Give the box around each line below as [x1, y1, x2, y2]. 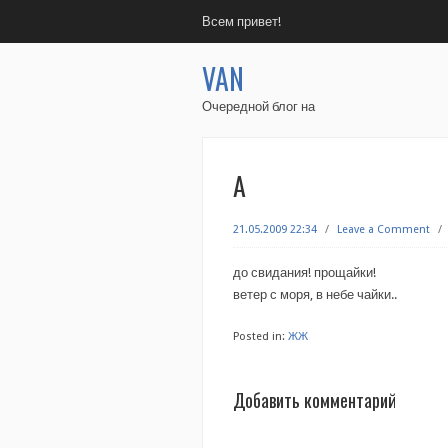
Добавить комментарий [233, 387, 396, 413]
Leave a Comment [337, 223, 430, 236]
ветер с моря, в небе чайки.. [233, 287, 397, 302]
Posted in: [233, 330, 285, 343]
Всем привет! [202, 14, 281, 29]
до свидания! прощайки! [233, 265, 376, 280]
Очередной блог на [202, 99, 315, 114]
